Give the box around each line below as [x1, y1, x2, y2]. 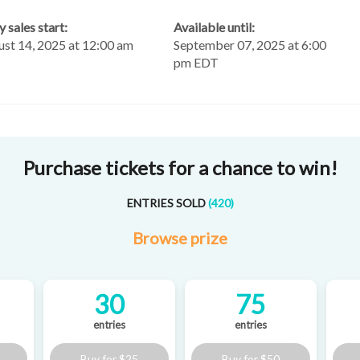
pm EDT [174, 55, 219, 71]
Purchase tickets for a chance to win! [22, 156, 337, 180]
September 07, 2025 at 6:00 [174, 37, 326, 53]
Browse [133, 228, 190, 248]
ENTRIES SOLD [126, 196, 206, 211]
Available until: [174, 19, 255, 35]
